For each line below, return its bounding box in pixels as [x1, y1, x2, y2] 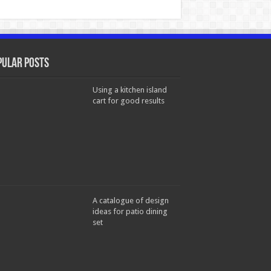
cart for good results [93, 96, 165, 105]
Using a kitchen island [93, 85, 167, 94]
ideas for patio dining [93, 207, 168, 216]
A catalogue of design [93, 196, 169, 205]
